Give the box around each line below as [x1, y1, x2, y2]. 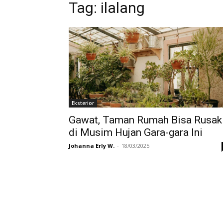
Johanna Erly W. [69, 142, 114, 150]
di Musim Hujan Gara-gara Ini [69, 126, 203, 139]
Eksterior [72, 100, 94, 107]
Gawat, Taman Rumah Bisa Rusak [69, 114, 222, 126]
